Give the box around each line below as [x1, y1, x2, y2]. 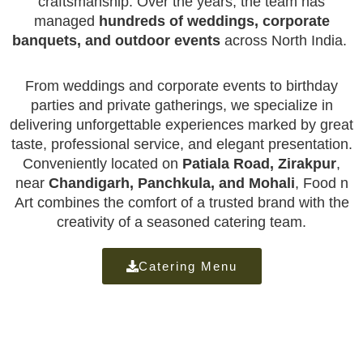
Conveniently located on [23, 156, 182, 172]
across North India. [220, 32, 351, 49]
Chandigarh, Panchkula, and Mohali [48, 175, 295, 191]
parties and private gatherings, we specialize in [30, 97, 333, 113]
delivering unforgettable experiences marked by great [10, 117, 353, 133]
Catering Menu [138, 259, 237, 273]
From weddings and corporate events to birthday [25, 78, 338, 94]
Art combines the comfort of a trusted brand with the [14, 194, 349, 211]
